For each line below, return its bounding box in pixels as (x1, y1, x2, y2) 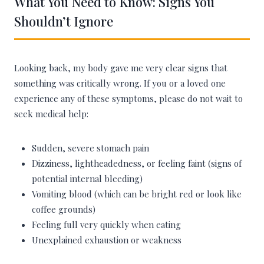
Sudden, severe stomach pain (32, 142, 149, 154)
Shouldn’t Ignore (14, 12, 113, 31)
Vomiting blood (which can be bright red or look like (32, 188, 242, 200)
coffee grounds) (32, 203, 95, 216)
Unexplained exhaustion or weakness (32, 234, 181, 246)
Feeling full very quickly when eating (32, 219, 181, 231)
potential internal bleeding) (32, 173, 143, 185)
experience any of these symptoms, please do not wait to (14, 93, 243, 105)
